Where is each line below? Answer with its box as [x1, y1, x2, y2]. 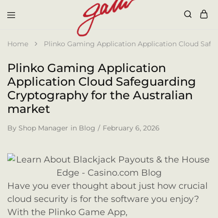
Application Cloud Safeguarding [7, 74, 196, 89]
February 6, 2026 [103, 124, 160, 132]
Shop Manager [18, 124, 68, 132]
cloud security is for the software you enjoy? [7, 194, 199, 204]
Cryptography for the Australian [7, 88, 193, 102]
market [7, 102, 50, 116]
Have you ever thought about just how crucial [7, 181, 208, 191]
